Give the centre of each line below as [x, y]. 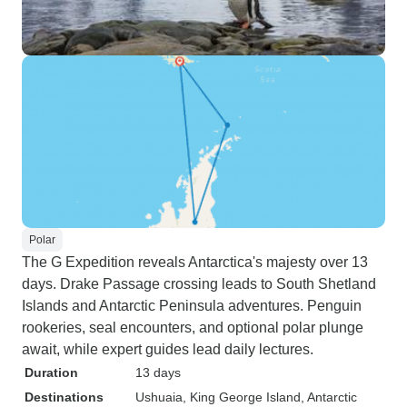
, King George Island [242, 397]
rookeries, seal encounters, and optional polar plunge [193, 328]
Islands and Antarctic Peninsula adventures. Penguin [192, 306]
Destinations [64, 397]
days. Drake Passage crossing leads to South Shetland [199, 284]
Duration [51, 372]
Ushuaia [159, 397]
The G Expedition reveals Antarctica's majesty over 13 [195, 262]
